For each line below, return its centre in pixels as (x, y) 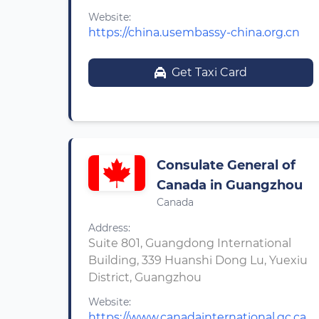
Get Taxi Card (209, 72)
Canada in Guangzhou (230, 185)
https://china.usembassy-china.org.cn (194, 32)
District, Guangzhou (145, 277)
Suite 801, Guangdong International (190, 243)
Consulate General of (226, 165)
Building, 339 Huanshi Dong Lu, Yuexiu (198, 260)
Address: (109, 228)
